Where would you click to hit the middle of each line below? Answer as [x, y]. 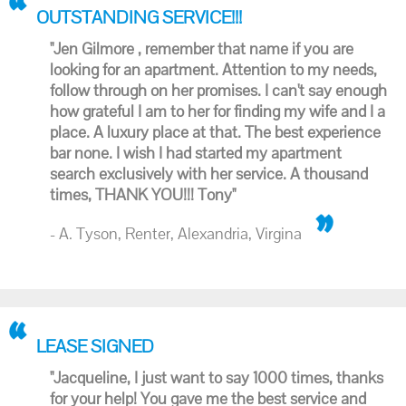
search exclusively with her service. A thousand [209, 174]
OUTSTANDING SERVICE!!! [139, 17]
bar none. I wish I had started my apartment [196, 153]
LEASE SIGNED [95, 346]
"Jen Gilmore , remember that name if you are [202, 48]
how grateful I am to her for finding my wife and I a [217, 111]
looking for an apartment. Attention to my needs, [213, 69]
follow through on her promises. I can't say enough [218, 90]
